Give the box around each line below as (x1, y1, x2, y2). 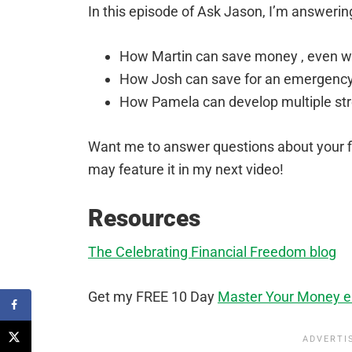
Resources (88, 203, 200, 232)
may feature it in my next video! (88, 160, 284, 178)
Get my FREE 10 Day (88, 288, 218, 305)
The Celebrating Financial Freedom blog (88, 243, 336, 260)
